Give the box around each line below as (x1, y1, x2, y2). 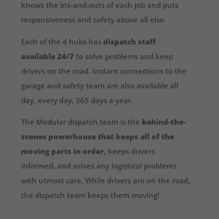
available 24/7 (21, 51, 74, 61)
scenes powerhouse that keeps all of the (21, 131, 175, 142)
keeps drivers (106, 146, 155, 156)
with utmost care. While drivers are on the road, (21, 175, 191, 186)
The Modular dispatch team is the (21, 117, 142, 127)
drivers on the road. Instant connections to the (21, 66, 187, 76)
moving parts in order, (21, 146, 107, 156)
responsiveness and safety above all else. (21, 15, 167, 25)
